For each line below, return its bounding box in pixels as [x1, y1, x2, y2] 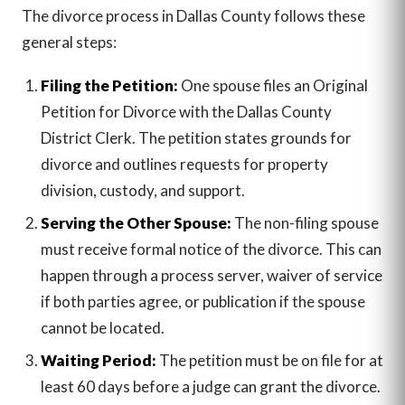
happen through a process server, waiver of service [40, 265, 382, 285]
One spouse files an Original [177, 75, 368, 95]
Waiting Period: [40, 351, 156, 371]
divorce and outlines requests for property [40, 154, 328, 174]
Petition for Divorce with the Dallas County [40, 101, 332, 121]
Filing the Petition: [40, 75, 178, 95]
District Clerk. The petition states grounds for [40, 127, 352, 147]
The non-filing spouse [231, 212, 379, 232]
